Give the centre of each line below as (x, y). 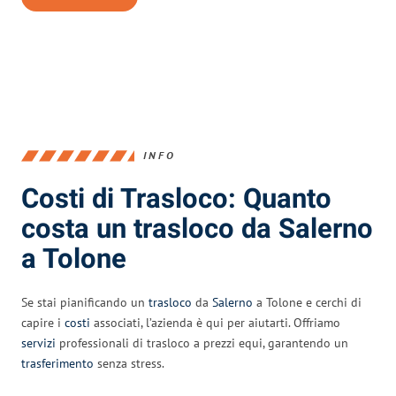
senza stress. (129, 363)
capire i (43, 322)
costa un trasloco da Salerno (197, 229)
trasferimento (57, 363)
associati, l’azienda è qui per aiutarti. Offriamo (215, 322)
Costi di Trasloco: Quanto (176, 199)
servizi (38, 343)
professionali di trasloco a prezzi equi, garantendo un (202, 343)
